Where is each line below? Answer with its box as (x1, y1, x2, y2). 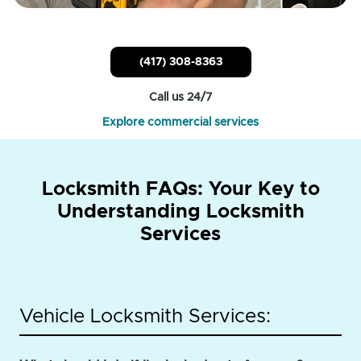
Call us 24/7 (149, 92, 212, 104)
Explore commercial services (102, 117, 259, 129)
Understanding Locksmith (56, 202, 305, 222)
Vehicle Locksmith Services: (19, 307, 271, 327)
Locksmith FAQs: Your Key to (41, 180, 320, 200)
